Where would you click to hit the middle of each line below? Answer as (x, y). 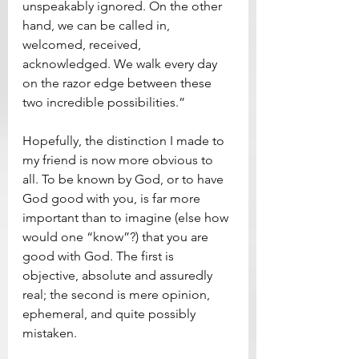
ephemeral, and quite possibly (111, 314)
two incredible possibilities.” (104, 103)
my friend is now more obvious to (119, 160)
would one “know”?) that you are (117, 237)
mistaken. (51, 333)
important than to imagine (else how (127, 218)
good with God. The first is (100, 256)
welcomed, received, (83, 45)
